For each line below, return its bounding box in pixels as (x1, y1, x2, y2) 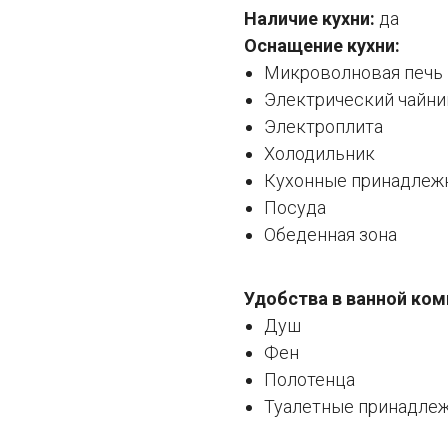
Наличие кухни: (244, 8, 379, 30)
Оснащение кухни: (244, 35, 400, 57)
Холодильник (264, 143, 375, 165)
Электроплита (264, 116, 383, 138)
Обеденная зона (264, 224, 397, 246)
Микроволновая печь (264, 62, 443, 84)
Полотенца (264, 369, 355, 391)
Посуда (264, 197, 326, 219)
